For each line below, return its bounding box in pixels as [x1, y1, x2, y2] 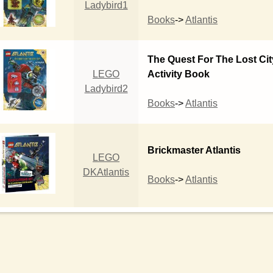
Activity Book [147, 68, 210, 79]
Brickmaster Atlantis [147, 144, 241, 155]
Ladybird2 [84, 83, 128, 94]
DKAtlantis [83, 166, 130, 177]
